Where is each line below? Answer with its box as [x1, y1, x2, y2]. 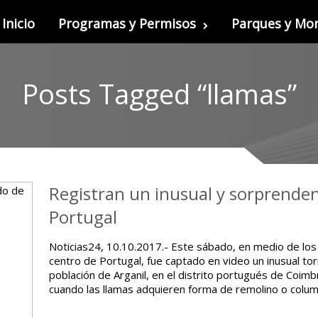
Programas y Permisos [58, 15, 196, 32]
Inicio [2, 15, 35, 32]
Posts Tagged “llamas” [21, 75, 297, 112]
